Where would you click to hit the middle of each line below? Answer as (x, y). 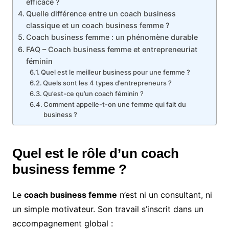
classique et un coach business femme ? (98, 26)
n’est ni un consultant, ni (164, 195)
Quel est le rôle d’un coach (95, 154)
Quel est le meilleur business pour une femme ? (116, 72)
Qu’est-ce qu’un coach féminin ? (94, 94)
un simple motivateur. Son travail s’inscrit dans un (108, 209)
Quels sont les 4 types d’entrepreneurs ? (108, 83)
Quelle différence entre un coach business (101, 14)
